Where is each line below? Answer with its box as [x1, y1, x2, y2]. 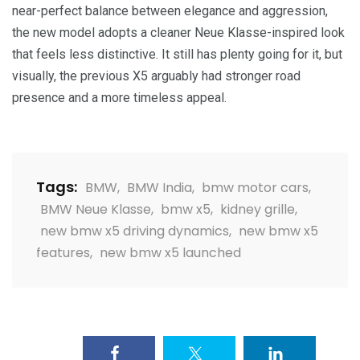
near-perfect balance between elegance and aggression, [12, 3, 328, 19]
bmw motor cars [202, 178, 309, 198]
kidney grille [220, 200, 295, 219]
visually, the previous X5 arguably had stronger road [12, 68, 301, 84]
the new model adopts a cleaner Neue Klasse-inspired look [12, 25, 345, 41]
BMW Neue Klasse [40, 200, 151, 219]
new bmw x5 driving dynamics [40, 222, 229, 241]
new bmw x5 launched [100, 243, 241, 263]
